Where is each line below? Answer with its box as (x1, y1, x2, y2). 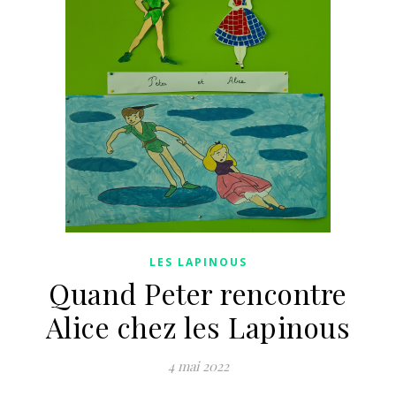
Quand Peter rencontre (49, 274, 347, 312)
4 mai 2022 (167, 357, 229, 375)
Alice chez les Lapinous (45, 308, 351, 346)
